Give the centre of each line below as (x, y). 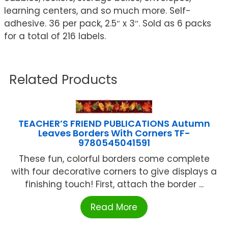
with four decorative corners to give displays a (114, 172)
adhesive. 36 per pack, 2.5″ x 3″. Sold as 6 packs (108, 24)
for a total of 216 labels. (55, 36)
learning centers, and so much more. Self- (97, 11)
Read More (114, 207)
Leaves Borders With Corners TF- (114, 133)
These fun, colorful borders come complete (114, 159)
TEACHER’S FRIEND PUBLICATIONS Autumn (114, 124)
